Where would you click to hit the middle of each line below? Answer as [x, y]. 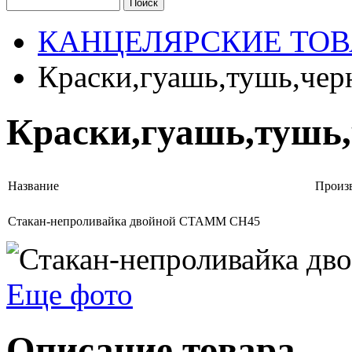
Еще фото [70, 294]
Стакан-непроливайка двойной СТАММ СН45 [134, 221]
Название [33, 185]
